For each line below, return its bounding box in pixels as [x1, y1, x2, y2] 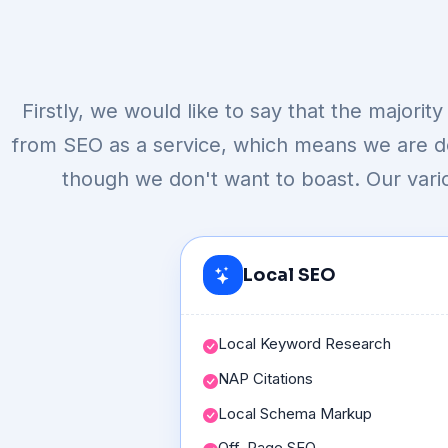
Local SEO [243, 263, 337, 286]
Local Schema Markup [218, 403, 373, 423]
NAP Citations [218, 368, 314, 388]
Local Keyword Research [218, 334, 392, 354]
